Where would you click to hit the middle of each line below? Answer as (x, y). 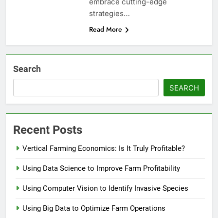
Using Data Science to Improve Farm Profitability (101, 169)
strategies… (109, 14)
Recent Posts (48, 130)
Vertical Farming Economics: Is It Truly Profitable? (104, 149)
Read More (105, 29)
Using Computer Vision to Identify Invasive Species (105, 189)
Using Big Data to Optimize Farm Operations (94, 209)
